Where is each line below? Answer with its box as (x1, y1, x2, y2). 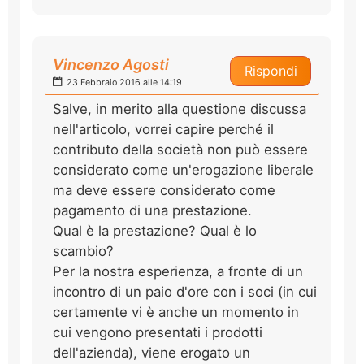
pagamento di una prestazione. (53, 201, 252, 219)
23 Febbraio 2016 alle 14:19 (64, 76, 182, 88)
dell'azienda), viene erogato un (53, 344, 250, 361)
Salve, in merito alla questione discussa (53, 100, 306, 117)
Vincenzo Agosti (53, 55, 169, 73)
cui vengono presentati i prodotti (53, 323, 262, 340)
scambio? (53, 242, 114, 259)
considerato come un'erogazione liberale (53, 161, 314, 178)
